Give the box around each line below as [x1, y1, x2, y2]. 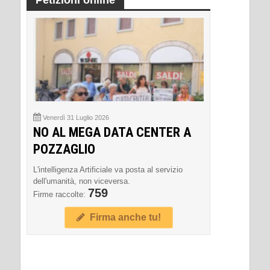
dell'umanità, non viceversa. [33, 177, 130, 186]
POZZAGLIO [33, 142, 95, 157]
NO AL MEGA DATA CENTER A [33, 125, 191, 140]
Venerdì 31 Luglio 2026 [43, 114, 109, 121]
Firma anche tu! [84, 212, 161, 222]
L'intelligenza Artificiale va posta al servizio [33, 165, 183, 174]
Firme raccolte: [33, 190, 88, 199]
